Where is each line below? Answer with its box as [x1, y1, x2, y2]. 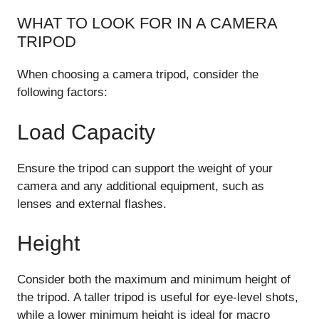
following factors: [17, 85, 108, 100]
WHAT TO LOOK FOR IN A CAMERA [17, 14, 277, 33]
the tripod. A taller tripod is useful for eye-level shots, [17, 291, 298, 305]
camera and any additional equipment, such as [17, 179, 264, 193]
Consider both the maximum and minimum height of [17, 273, 291, 287]
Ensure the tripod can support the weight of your [17, 161, 273, 175]
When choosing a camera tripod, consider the [17, 68, 258, 82]
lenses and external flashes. [17, 197, 167, 211]
